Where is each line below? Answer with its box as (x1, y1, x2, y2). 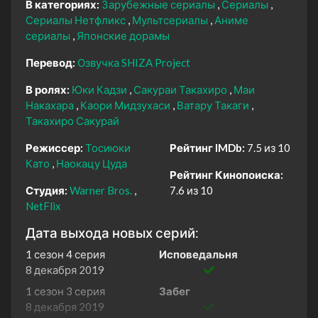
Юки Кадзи (72, 83, 129, 97)
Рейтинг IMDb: (170, 141, 245, 155)
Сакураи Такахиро (133, 83, 229, 97)
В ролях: (26, 83, 70, 97)
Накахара (26, 99, 76, 112)
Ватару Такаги (177, 99, 251, 112)
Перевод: (26, 56, 75, 70)
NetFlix (26, 199, 61, 213)
